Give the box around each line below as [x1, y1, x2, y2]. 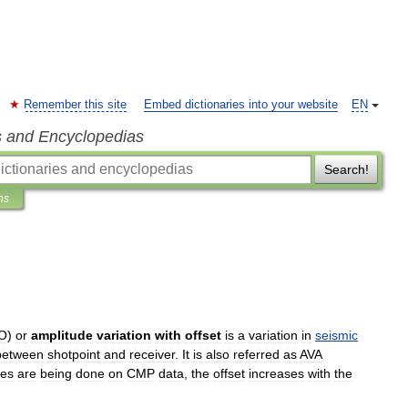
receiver [129, 347, 175, 362]
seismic [315, 328, 358, 342]
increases [249, 366, 304, 381]
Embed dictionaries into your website [144, 98, 338, 111]
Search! [323, 162, 369, 177]
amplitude [31, 328, 93, 342]
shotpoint [47, 347, 100, 362]
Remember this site [24, 98, 127, 111]
